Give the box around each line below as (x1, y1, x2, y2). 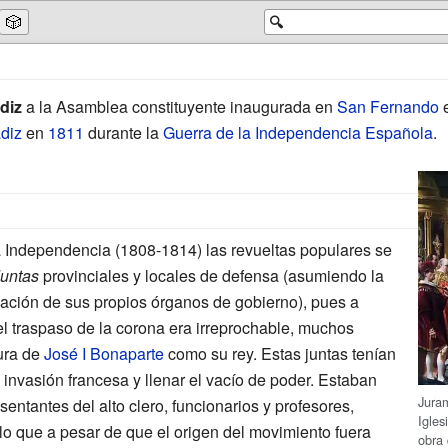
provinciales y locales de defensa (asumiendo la (38, 263, 384, 287)
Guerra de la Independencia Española (162, 120, 433, 144)
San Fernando (336, 94, 439, 118)
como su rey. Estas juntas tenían (163, 341, 396, 365)
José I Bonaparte (43, 341, 164, 365)
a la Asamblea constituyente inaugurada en (21, 94, 337, 118)
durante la (83, 120, 163, 144)
